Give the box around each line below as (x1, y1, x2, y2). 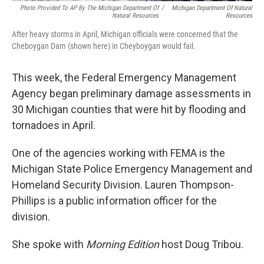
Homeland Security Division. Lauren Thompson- (12, 179, 234, 191)
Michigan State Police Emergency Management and (12, 163, 252, 175)
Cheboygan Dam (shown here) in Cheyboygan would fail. (12, 41, 196, 51)
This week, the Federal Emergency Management (12, 71, 236, 84)
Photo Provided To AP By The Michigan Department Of (19, 4, 159, 12)
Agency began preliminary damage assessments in (12, 87, 251, 100)
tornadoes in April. (12, 119, 95, 131)
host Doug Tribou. (161, 238, 243, 250)
